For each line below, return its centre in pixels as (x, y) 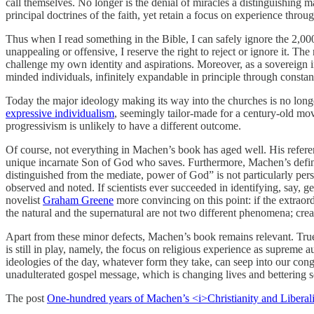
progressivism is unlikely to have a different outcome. (123, 125)
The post (26, 298)
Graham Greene (78, 200)
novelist (24, 200)
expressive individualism (60, 113)
